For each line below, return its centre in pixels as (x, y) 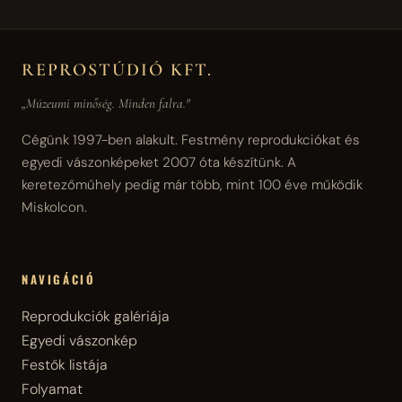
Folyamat (52, 389)
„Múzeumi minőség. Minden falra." (106, 103)
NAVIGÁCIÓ (59, 279)
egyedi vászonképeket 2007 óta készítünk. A (159, 162)
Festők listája (65, 365)
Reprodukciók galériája (96, 317)
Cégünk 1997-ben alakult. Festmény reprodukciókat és (191, 140)
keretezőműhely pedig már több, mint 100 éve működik (192, 184)
